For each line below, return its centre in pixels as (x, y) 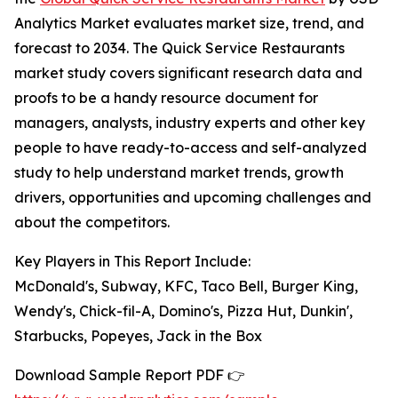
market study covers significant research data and (188, 73)
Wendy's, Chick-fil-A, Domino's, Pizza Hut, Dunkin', (183, 311)
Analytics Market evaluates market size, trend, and (189, 24)
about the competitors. (92, 223)
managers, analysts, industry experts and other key (190, 123)
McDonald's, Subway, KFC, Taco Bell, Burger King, (186, 287)
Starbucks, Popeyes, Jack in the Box (138, 336)
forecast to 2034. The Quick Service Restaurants (179, 48)
